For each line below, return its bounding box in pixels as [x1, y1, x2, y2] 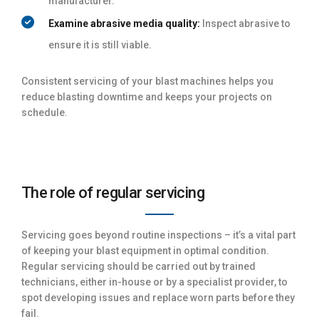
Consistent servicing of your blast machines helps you [21, 75, 273, 87]
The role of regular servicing [21, 183, 204, 202]
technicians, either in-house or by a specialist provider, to [21, 276, 288, 288]
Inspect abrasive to [200, 17, 291, 29]
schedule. [21, 106, 68, 118]
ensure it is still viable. [48, 38, 152, 51]
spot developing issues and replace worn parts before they [21, 291, 295, 303]
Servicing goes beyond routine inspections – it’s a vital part [21, 229, 296, 241]
